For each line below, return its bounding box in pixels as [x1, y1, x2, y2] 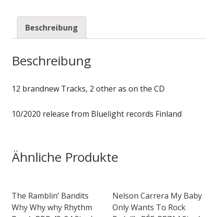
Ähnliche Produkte [12, 148, 118, 166]
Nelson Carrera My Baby [112, 190, 202, 201]
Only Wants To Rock [112, 201, 186, 213]
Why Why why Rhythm [12, 201, 92, 213]
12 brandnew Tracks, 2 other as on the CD [12, 83, 165, 94]
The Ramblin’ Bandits [12, 190, 89, 201]
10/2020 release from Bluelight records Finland [12, 108, 182, 119]
